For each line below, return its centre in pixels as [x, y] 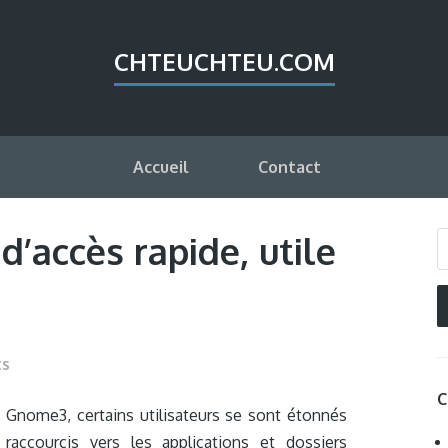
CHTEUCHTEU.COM [224, 61]
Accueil [160, 167]
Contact [289, 167]
